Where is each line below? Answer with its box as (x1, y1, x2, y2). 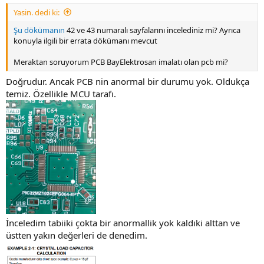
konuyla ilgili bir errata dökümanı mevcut (14, 35, 157, 46)
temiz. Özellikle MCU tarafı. (6, 88, 116, 100)
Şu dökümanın (14, 24, 65, 35)
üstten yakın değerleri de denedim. (6, 229, 147, 242)
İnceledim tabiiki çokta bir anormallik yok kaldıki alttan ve (6, 217, 240, 229)
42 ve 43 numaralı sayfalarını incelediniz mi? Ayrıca (65, 24, 240, 35)
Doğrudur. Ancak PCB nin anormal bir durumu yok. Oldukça (6, 75, 249, 88)
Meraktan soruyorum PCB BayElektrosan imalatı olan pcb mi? (14, 56, 228, 67)
